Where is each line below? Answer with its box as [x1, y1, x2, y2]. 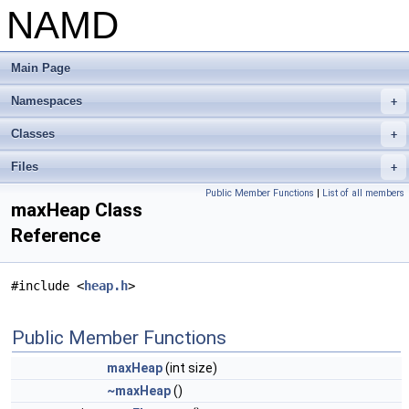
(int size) [163, 361, 217, 375]
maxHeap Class [11, 199, 142, 221]
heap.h [84, 278, 128, 293]
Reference [11, 225, 100, 246]
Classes [11, 127, 55, 141]
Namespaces [11, 94, 82, 108]
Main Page [11, 61, 70, 75]
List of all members [322, 187, 404, 199]
